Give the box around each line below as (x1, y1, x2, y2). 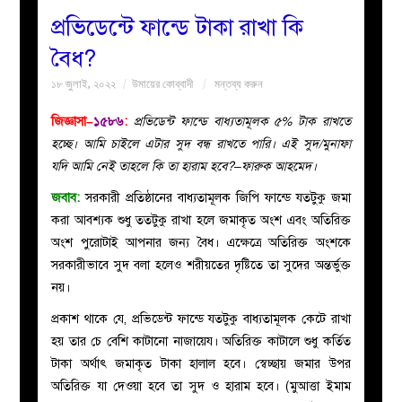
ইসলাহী (38, 170, 79, 188)
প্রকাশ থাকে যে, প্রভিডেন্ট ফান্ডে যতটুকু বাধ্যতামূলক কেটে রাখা (51, 310, 351, 327)
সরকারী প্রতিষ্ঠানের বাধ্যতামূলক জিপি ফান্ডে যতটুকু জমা (85, 189, 351, 205)
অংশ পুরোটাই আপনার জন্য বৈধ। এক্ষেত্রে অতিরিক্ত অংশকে (51, 234, 351, 250)
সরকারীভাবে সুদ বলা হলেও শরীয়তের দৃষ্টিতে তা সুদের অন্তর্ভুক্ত (51, 257, 351, 273)
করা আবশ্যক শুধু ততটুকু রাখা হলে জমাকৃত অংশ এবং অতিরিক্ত (51, 212, 351, 228)
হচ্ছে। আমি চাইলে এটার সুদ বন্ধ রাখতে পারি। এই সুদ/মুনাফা (51, 135, 351, 152)
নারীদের (38, 79, 78, 97)
